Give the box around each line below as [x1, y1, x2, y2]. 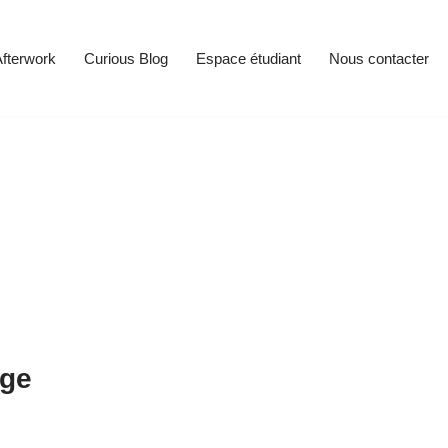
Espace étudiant [196, 49, 301, 67]
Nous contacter [329, 49, 429, 67]
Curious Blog [84, 49, 168, 67]
